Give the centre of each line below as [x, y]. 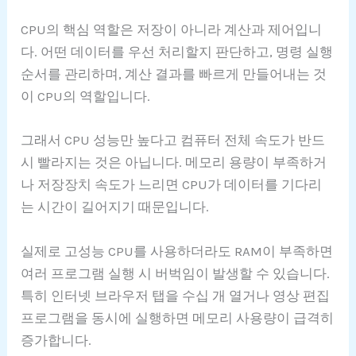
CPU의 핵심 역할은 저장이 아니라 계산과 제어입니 [172, 30]
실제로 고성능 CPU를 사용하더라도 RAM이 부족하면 [177, 251]
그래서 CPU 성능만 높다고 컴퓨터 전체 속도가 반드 [173, 140]
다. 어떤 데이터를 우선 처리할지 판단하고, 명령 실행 [177, 52]
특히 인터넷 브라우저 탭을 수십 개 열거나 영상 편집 [176, 295]
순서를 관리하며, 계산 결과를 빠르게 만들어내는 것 [174, 74]
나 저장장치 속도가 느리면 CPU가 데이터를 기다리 [172, 185]
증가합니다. [56, 340]
